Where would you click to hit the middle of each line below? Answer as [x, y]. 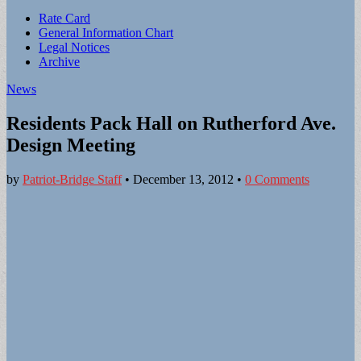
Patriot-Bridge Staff [72, 179]
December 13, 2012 [183, 179]
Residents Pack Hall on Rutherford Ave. [171, 123]
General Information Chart [106, 33]
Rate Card [64, 18]
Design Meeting [71, 145]
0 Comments [277, 179]
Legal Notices [74, 47]
